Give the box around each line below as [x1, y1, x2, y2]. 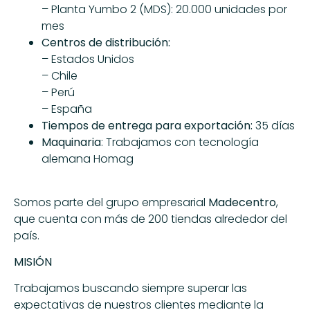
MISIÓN [14, 254, 52, 271]
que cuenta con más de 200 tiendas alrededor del [14, 210, 287, 227]
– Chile [42, 68, 77, 84]
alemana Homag [42, 151, 134, 167]
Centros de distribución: [42, 35, 170, 51]
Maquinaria [42, 134, 101, 151]
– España [42, 101, 92, 118]
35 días [253, 118, 295, 134]
